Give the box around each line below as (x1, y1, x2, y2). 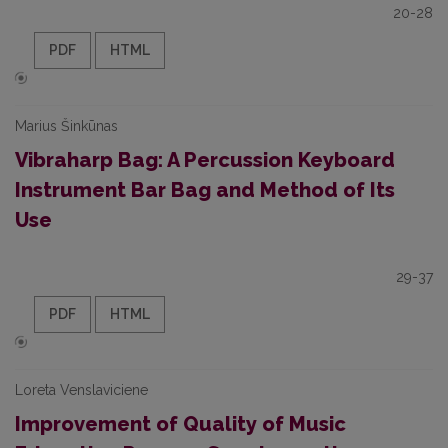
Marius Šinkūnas (15, 118, 118, 134)
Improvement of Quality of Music (15, 412, 346, 436)
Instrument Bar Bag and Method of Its (15, 178, 395, 202)
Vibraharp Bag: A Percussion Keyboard (15, 148, 395, 172)
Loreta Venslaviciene (15, 382, 148, 398)
